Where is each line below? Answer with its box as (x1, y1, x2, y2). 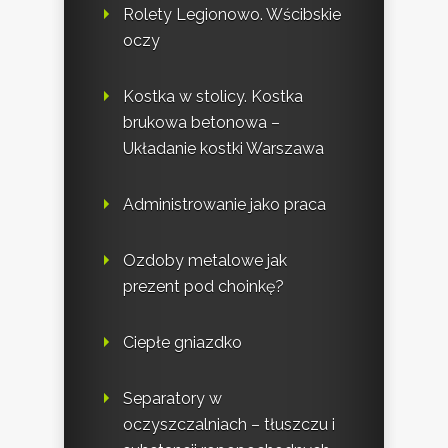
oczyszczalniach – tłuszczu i (123, 415, 335, 435)
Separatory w (123, 389, 222, 409)
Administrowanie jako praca (123, 195, 326, 215)
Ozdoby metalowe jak (123, 251, 287, 271)
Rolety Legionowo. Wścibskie (123, 5, 341, 25)
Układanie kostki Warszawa (123, 139, 324, 159)
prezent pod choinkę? (123, 277, 284, 297)
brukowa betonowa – (123, 113, 280, 133)
